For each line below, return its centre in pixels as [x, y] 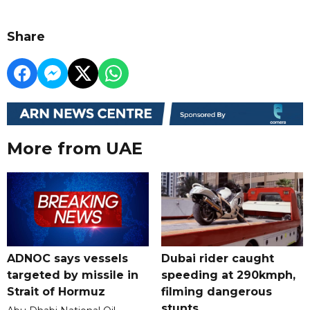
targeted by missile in [73, 275]
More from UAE [75, 149]
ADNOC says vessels [67, 259]
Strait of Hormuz [56, 292]
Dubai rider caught [217, 259]
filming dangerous [216, 292]
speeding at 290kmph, [228, 275]
